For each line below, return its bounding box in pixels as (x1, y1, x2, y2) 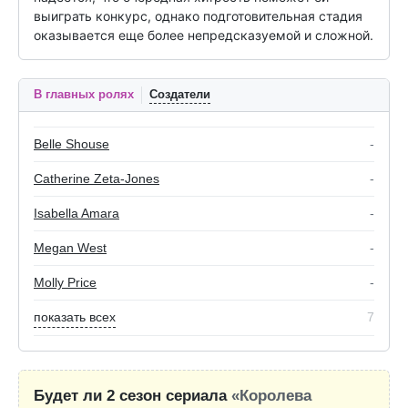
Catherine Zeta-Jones (34, 171, 159, 187)
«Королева (231, 387, 311, 405)
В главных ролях (34, 87, 134, 102)
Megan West (34, 240, 107, 256)
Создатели (149, 87, 210, 102)
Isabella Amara (34, 206, 119, 221)
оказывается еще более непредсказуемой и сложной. (34, 27, 373, 44)
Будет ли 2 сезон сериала (34, 387, 231, 405)
